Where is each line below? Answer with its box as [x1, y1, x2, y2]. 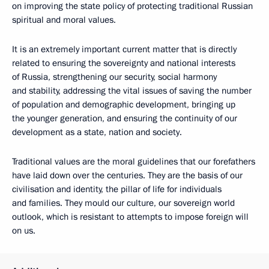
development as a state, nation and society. [12, 125, 182, 138]
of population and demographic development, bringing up [12, 98, 235, 110]
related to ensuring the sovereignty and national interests [12, 56, 235, 69]
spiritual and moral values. [12, 13, 116, 26]
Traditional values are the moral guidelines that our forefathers [12, 155, 255, 168]
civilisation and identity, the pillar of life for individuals [12, 183, 222, 195]
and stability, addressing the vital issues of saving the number [12, 84, 252, 97]
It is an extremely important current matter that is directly [12, 43, 237, 55]
